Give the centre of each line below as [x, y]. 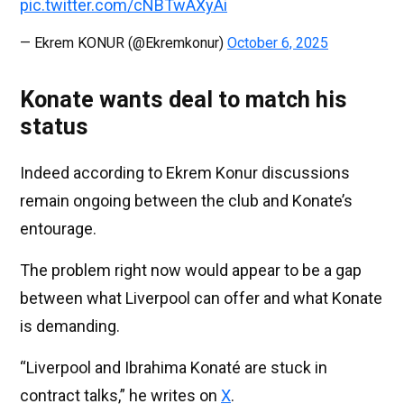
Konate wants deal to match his [184, 100]
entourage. [58, 229]
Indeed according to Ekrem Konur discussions [185, 173]
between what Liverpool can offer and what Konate [201, 298]
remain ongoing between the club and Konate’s [186, 201]
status [54, 127]
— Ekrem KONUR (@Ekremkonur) [124, 43]
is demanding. [70, 326]
